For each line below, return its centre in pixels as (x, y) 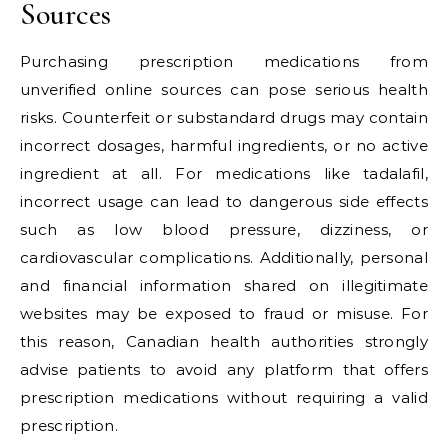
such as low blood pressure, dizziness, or (224, 229)
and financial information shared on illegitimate (224, 285)
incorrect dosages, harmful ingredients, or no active (224, 145)
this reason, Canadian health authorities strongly (224, 341)
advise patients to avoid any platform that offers (224, 369)
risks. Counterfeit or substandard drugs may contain (224, 117)
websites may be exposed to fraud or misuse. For (224, 313)
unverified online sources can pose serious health (224, 89)
